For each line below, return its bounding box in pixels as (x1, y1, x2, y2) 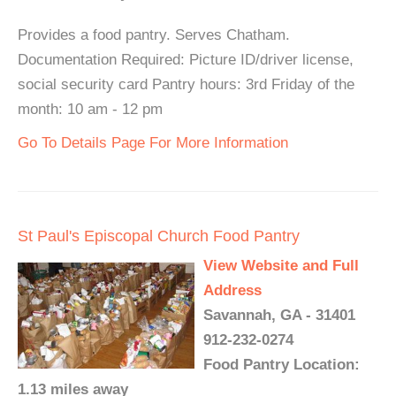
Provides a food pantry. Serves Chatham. (18, 27, 290, 43)
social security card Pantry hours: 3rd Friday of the (18, 76, 354, 93)
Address (203, 282, 262, 299)
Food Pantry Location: (203, 356, 360, 373)
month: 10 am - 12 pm (18, 101, 163, 118)
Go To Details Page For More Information (18, 134, 288, 151)
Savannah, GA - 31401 (203, 307, 355, 324)
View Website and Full (203, 257, 359, 274)
